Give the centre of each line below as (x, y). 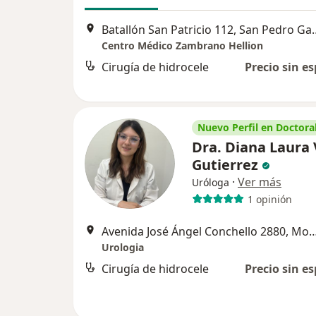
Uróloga (211, 182)
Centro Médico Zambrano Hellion (182, 46)
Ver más (260, 182)
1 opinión (269, 199)
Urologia (123, 247)
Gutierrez (227, 165)
